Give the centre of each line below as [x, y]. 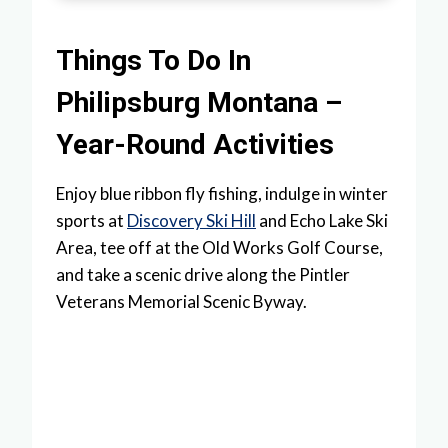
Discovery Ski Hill [191, 221]
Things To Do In [153, 61]
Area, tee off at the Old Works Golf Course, [219, 248]
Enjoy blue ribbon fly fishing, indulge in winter [222, 194]
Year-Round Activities [195, 145]
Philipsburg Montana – [199, 103]
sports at [91, 221]
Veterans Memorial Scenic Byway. [181, 302]
